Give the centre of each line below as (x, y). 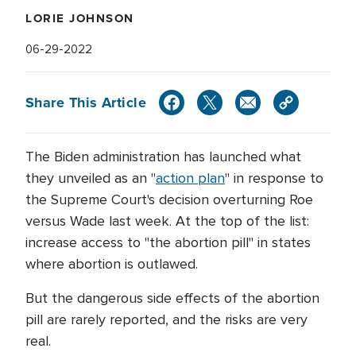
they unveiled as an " (91, 178)
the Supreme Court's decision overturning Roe (169, 199)
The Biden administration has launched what (163, 157)
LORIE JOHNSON (80, 18)
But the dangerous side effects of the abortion (172, 298)
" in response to (274, 178)
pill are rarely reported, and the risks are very (166, 319)
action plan (190, 178)
